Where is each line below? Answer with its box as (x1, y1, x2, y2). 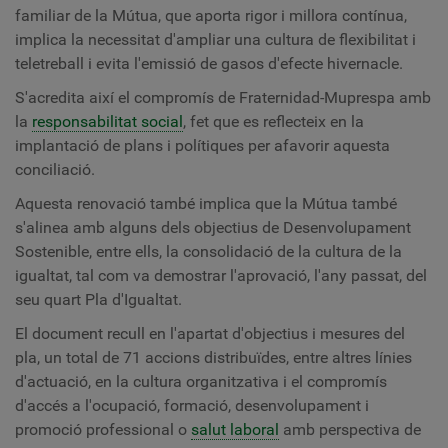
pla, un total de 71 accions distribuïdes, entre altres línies (15, 348, 412, 367)
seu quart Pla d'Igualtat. (15, 290, 182, 309)
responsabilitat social (32, 112, 183, 131)
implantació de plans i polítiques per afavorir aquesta (15, 136, 390, 155)
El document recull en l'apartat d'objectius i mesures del (15, 324, 405, 343)
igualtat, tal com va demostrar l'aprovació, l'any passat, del (15, 266, 427, 285)
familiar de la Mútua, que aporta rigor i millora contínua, (15, 6, 407, 25)
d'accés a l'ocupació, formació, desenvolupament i (15, 396, 369, 415)
